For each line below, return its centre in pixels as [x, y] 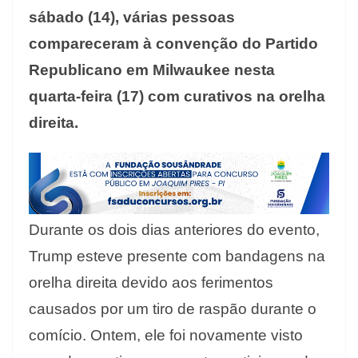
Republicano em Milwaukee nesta [152, 70]
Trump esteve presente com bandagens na [177, 257]
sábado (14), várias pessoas [132, 17]
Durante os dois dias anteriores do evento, [174, 230]
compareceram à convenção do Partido [173, 43]
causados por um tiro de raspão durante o [173, 309]
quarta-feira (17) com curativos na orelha [177, 96]
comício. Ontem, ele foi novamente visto [166, 336]
